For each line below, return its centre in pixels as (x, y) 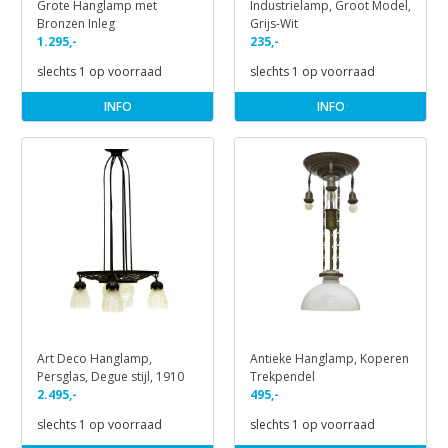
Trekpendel (282, 377)
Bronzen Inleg (76, 23)
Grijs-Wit (274, 23)
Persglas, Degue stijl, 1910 (110, 377)
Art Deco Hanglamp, (94, 359)
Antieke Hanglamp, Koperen (329, 359)
